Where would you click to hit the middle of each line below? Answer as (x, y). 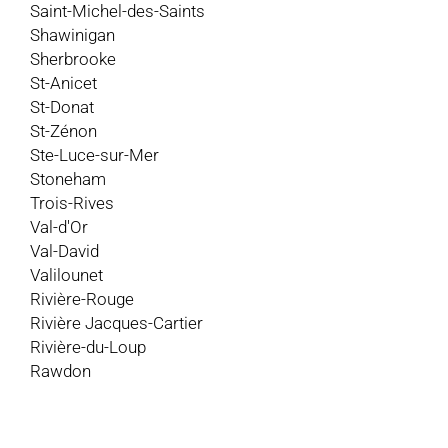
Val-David (64, 250)
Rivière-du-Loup (88, 346)
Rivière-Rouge (82, 298)
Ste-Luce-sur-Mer (94, 154)
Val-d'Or (59, 226)
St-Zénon (63, 130)
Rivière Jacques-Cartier (116, 322)
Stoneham (68, 178)
